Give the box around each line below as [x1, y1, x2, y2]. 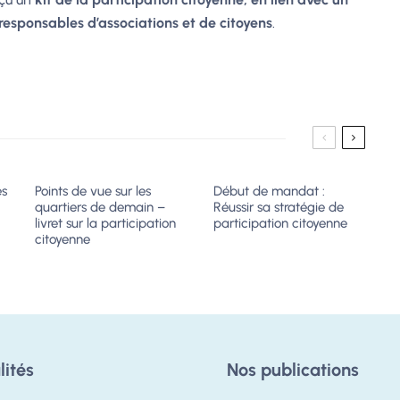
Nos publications [227, 359, 359, 380]
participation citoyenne [213, 215, 347, 231]
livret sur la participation [35, 215, 176, 231]
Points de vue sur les [35, 183, 151, 199]
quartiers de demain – [35, 199, 165, 215]
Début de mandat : [213, 183, 325, 199]
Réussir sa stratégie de [213, 199, 344, 215]
